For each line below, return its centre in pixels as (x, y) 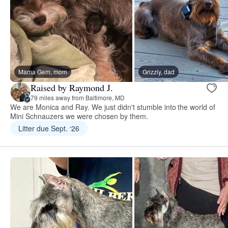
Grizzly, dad (159, 71)
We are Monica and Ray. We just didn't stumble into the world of (113, 107)
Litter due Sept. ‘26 (49, 128)
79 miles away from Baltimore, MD (78, 98)
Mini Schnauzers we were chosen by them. (79, 116)
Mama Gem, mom (43, 71)
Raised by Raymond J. (72, 88)
